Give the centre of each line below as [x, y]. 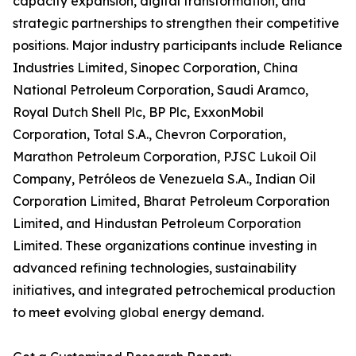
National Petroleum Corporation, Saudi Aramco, [161, 90]
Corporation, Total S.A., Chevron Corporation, [149, 135]
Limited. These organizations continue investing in [165, 246]
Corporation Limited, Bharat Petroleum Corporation [171, 201]
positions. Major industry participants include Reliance [178, 46]
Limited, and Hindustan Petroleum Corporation [157, 224]
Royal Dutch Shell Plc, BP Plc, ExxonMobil [138, 112]
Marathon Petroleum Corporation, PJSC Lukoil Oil [164, 157]
